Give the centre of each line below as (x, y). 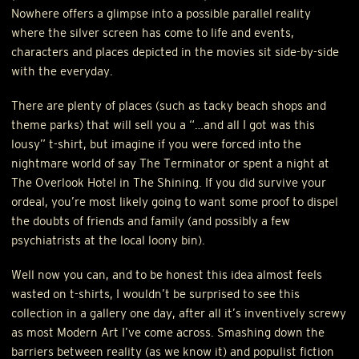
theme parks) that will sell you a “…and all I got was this (163, 124)
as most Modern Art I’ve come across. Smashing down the (168, 332)
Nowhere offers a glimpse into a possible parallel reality (161, 14)
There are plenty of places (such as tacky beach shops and (169, 105)
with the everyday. (63, 71)
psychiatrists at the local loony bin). (109, 240)
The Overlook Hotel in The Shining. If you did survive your (169, 182)
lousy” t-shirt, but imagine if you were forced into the (157, 143)
